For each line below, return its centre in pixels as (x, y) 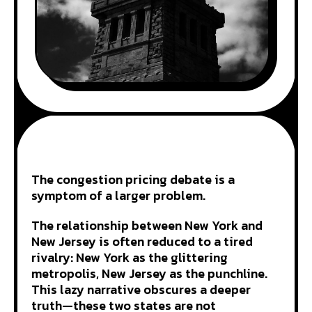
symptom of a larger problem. (120, 195)
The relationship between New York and (147, 225)
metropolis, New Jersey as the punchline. (149, 273)
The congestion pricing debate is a (133, 179)
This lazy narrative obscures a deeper (141, 289)
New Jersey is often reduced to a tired (142, 241)
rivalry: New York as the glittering (130, 257)
